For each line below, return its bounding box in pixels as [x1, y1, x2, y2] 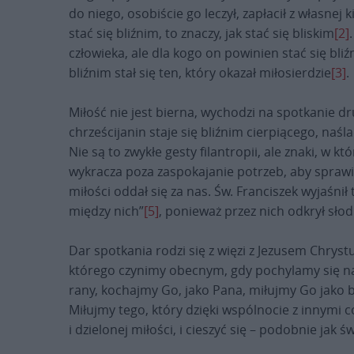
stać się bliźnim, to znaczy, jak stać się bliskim [69, 24, 334, 42]
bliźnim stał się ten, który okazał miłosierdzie [69, 64, 331, 81]
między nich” [69, 202, 144, 220]
